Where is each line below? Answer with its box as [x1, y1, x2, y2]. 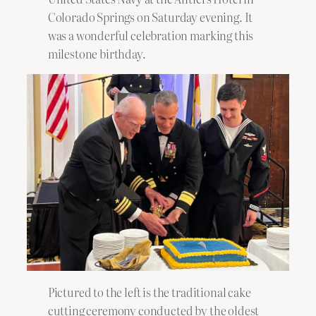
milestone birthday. [47, 45, 148, 63]
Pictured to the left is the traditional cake [47, 283, 251, 300]
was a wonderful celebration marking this [47, 27, 254, 44]
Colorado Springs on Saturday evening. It [47, 8, 253, 26]
